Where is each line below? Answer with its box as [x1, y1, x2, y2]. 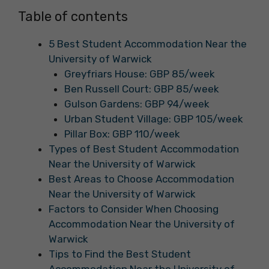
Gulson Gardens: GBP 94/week [64, 98, 210, 110]
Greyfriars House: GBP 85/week [64, 68, 215, 80]
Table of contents [18, 8, 128, 25]
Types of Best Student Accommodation [49, 143, 239, 156]
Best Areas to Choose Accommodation [49, 173, 234, 186]
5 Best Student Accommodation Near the [49, 38, 247, 50]
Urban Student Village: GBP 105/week [64, 113, 243, 125]
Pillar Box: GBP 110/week [64, 128, 180, 141]
